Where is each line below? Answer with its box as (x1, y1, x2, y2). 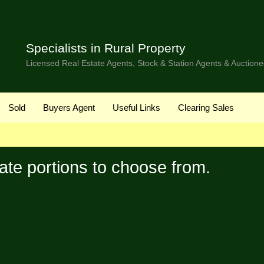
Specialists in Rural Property (26, 41, 186, 55)
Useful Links (113, 102, 160, 113)
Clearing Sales (178, 102, 234, 113)
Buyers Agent (43, 102, 95, 113)
